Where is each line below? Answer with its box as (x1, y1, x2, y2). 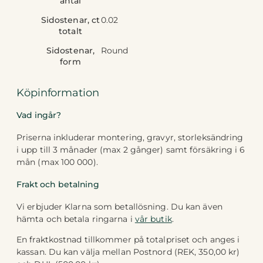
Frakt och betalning (16, 178, 100, 190)
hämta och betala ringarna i (16, 213, 135, 224)
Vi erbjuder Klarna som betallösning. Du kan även (16, 201, 222, 212)
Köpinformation (16, 86, 99, 99)
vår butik (134, 213, 172, 224)
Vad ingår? (16, 109, 61, 120)
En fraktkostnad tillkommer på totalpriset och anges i (16, 234, 240, 245)
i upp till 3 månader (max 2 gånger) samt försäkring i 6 (16, 144, 245, 155)
